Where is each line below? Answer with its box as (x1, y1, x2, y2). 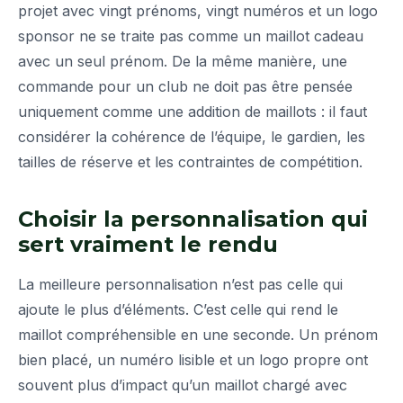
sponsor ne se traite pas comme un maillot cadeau (18, 27, 363, 46)
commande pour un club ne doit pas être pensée (18, 77, 353, 96)
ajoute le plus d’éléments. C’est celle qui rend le (18, 300, 338, 319)
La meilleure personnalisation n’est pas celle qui (18, 275, 343, 294)
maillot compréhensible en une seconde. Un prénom (18, 326, 378, 345)
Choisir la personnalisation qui (18, 206, 368, 233)
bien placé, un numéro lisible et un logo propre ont (18, 351, 368, 370)
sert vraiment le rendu (18, 231, 278, 258)
